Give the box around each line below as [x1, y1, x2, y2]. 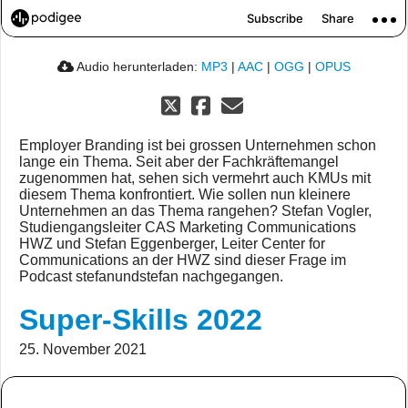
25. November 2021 [19, 342, 147, 358]
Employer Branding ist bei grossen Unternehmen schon [19, 138, 376, 154]
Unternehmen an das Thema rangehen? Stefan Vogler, [19, 203, 372, 219]
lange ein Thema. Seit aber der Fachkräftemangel [19, 154, 339, 170]
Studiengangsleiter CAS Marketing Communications [19, 219, 356, 236]
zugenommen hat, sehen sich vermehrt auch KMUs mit [19, 170, 371, 187]
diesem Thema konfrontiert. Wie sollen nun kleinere [19, 187, 351, 203]
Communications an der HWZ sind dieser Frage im [19, 252, 346, 269]
